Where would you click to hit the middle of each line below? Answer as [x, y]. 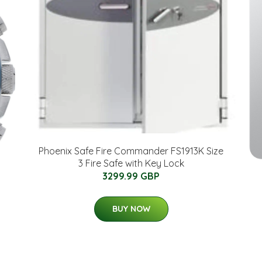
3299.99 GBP [131, 176]
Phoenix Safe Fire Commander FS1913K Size [131, 151]
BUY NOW [131, 209]
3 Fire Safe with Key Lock [131, 163]
